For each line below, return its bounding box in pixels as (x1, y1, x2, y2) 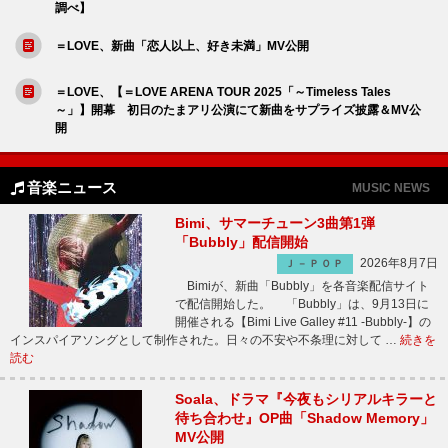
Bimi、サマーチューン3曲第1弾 (175, 215, 375, 231)
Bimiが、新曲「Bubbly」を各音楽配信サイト (175, 279, 429, 293)
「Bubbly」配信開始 (175, 234, 308, 250)
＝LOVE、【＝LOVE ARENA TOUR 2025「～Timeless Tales (55, 84, 391, 99)
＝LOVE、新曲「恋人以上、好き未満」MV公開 (55, 38, 309, 53)
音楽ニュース (26, 178, 117, 196)
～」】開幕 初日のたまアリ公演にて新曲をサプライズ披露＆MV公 (55, 102, 421, 117)
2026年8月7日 (360, 256, 438, 270)
